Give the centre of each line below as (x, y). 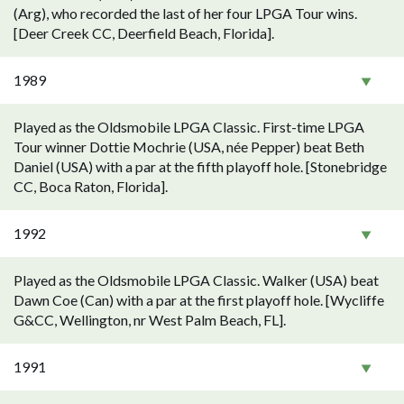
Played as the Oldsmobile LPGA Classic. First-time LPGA (189, 127)
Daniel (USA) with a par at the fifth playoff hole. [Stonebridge (200, 166)
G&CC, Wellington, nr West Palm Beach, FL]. (150, 320)
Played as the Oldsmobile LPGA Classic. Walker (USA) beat (196, 280)
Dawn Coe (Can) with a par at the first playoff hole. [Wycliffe (199, 300)
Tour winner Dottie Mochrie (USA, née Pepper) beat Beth (189, 147)
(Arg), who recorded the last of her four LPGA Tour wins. (185, 13)
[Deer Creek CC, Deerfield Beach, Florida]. (144, 33)
